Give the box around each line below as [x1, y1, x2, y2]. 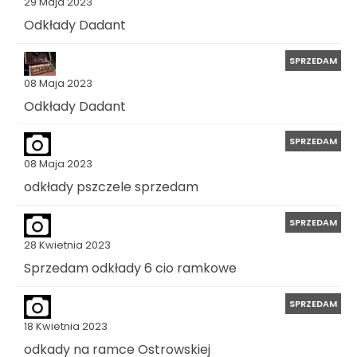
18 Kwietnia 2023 [24, 319, 108, 333]
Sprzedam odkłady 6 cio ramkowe [24, 258, 237, 277]
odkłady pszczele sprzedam [24, 177, 198, 196]
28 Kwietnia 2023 [24, 237, 111, 252]
